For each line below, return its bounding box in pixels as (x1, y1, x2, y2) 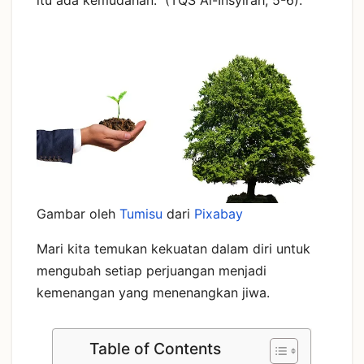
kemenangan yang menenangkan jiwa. (37, 284, 270, 301)
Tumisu (119, 205, 162, 222)
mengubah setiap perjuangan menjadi (37, 262, 266, 279)
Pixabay (194, 205, 243, 222)
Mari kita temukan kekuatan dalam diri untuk (37, 240, 310, 257)
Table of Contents (89, 338, 222, 358)
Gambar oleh (37, 205, 119, 222)
